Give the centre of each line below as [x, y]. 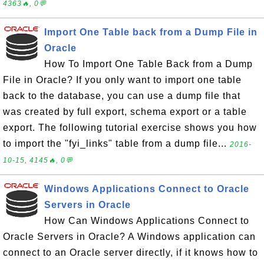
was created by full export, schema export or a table [125, 112]
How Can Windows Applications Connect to [147, 221]
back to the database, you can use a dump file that [122, 96]
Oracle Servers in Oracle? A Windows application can [129, 237]
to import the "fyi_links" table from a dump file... [116, 143]
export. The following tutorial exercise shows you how [130, 128]
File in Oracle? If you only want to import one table [122, 80]
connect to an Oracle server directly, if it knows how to [131, 253]
